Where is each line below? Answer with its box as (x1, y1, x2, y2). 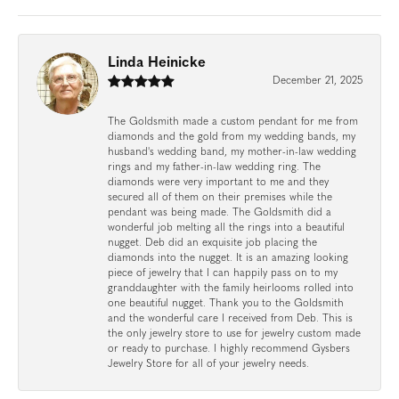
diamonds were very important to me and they (108, 176, 329, 188)
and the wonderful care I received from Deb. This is (108, 313, 353, 324)
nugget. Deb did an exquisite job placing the (108, 237, 317, 248)
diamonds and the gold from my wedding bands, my (108, 131, 355, 142)
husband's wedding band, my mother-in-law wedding (108, 146, 356, 158)
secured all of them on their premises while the (108, 191, 332, 203)
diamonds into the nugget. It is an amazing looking (108, 252, 348, 264)
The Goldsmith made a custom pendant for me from (108, 116, 358, 127)
